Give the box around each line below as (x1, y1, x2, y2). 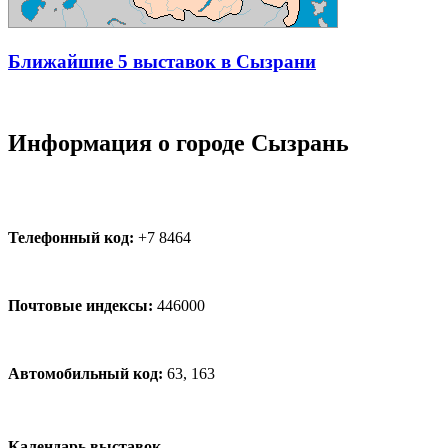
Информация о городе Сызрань (8, 129, 349, 156)
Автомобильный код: (8, 364, 163, 382)
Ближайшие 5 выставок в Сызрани (8, 50, 316, 72)
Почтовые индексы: (8, 296, 153, 314)
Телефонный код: (8, 228, 134, 246)
